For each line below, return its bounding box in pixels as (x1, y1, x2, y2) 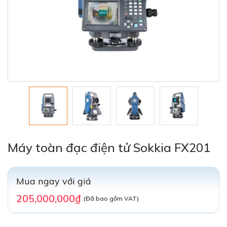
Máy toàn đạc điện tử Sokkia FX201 (8, 140, 210, 155)
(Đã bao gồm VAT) (84, 195, 139, 202)
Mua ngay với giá (16, 175, 91, 187)
